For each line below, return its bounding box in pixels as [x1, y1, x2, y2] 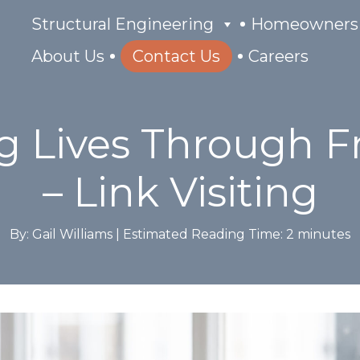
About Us [31, 47, 105, 66]
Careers [248, 47, 309, 66]
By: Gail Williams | [10, 227, 123, 242]
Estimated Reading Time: [123, 227, 283, 242]
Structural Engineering [31, 14, 215, 34]
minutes [297, 227, 350, 242]
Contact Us [133, 47, 221, 66]
